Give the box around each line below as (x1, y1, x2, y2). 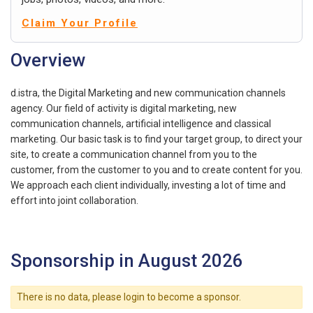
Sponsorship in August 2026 (10, 249, 243, 271)
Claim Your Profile (22, 16, 138, 29)
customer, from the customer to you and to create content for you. (10, 163, 303, 175)
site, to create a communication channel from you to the (10, 148, 257, 160)
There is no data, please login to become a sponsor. (16, 291, 241, 303)
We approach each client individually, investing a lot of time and (10, 179, 286, 191)
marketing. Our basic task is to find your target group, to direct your (10, 133, 303, 145)
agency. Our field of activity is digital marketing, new (10, 102, 237, 114)
